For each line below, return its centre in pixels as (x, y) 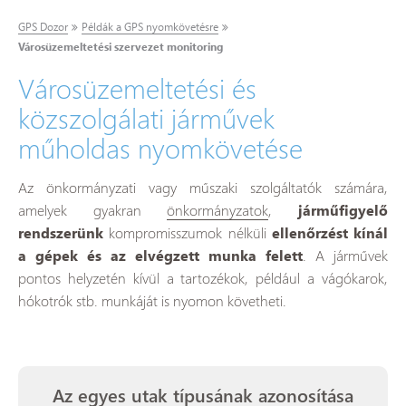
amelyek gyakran (93, 210)
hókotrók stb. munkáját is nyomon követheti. (152, 300)
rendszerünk (61, 232)
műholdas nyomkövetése (160, 147)
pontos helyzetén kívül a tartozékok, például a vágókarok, (203, 278)
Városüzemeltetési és (137, 87)
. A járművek (345, 255)
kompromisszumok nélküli (188, 232)
